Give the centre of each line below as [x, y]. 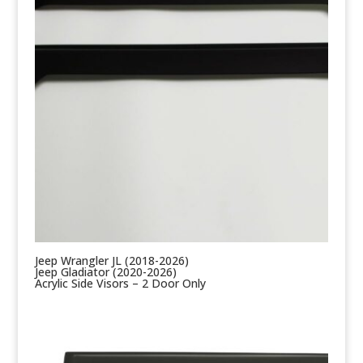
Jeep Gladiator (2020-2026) [105, 272]
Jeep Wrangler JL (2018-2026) [111, 261]
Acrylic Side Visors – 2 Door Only [120, 284]
